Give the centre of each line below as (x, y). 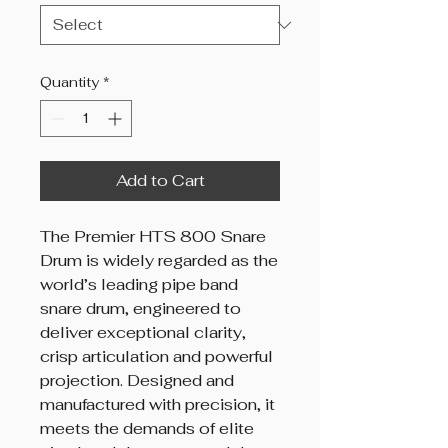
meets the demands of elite (147, 429)
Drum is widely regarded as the (159, 261)
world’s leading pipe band (139, 285)
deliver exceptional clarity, (143, 333)
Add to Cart (160, 181)
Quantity (69, 82)
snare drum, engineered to (140, 309)
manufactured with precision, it (157, 405)
